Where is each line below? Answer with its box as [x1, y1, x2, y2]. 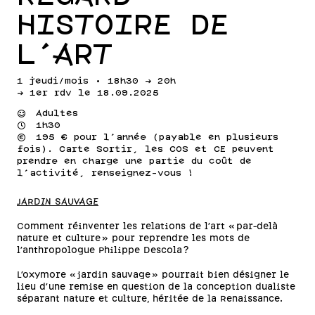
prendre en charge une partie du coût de [17, 157, 252, 165]
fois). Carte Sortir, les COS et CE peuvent [17, 146, 274, 153]
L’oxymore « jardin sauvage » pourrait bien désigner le [17, 271, 289, 279]
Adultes [36, 110, 78, 117]
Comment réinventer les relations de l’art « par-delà [17, 223, 278, 231]
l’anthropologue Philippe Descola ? [17, 247, 188, 255]
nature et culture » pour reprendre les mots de [17, 235, 250, 243]
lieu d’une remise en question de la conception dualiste [17, 283, 295, 291]
